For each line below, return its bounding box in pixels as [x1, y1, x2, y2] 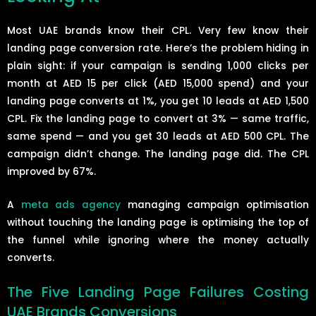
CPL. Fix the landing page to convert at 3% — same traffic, [7, 111, 309, 126]
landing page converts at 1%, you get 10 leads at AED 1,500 [7, 94, 309, 108]
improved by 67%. [7, 164, 96, 178]
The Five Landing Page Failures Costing [7, 281, 309, 302]
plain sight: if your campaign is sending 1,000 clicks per [7, 59, 309, 73]
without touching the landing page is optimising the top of [7, 215, 309, 229]
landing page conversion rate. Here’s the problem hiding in [7, 41, 309, 55]
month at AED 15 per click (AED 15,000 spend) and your [7, 76, 309, 90]
